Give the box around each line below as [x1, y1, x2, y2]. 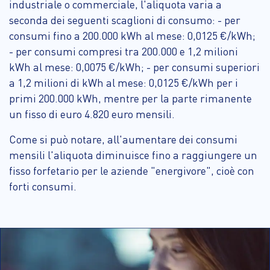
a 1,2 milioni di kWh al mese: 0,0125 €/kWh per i [9, 75, 238, 89]
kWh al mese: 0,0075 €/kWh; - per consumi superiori [9, 60, 260, 74]
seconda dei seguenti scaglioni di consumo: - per [9, 13, 240, 27]
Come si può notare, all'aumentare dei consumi [9, 132, 237, 146]
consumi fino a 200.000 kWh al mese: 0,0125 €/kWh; [9, 28, 256, 42]
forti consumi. [9, 179, 77, 193]
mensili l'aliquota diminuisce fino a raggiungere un [9, 148, 257, 162]
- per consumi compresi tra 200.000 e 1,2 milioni [9, 44, 238, 58]
